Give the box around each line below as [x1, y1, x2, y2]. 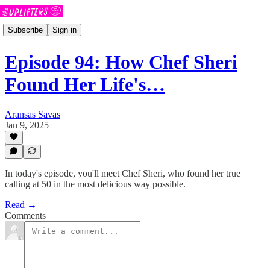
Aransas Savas [5, 108, 60, 119]
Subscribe [8, 25, 43, 34]
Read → [5, 199, 37, 210]
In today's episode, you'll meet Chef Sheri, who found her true [5, 168, 240, 178]
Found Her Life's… [5, 74, 165, 96]
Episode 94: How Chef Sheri [5, 51, 237, 74]
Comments [5, 210, 46, 221]
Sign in [52, 25, 77, 34]
